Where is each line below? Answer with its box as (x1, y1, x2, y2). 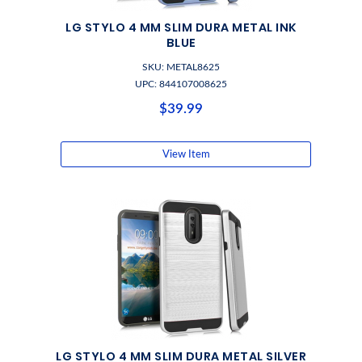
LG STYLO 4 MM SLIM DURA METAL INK (65, 19, 297, 36)
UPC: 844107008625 (135, 79, 227, 89)
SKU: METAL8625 (142, 62, 220, 72)
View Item (162, 149, 210, 159)
